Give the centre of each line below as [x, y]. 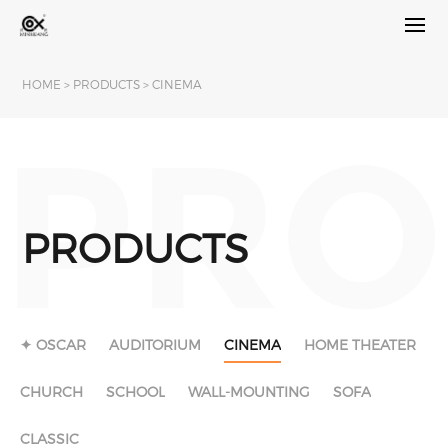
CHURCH [51, 391]
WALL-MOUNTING [249, 391]
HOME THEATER [360, 344]
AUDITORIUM [155, 344]
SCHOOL [135, 391]
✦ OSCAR [53, 344]
